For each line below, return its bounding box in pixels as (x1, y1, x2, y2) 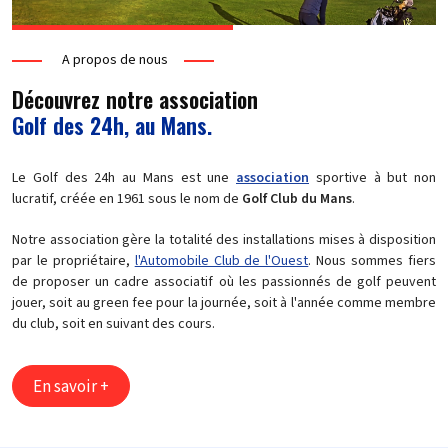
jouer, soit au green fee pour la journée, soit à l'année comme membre (12, 293, 436, 313)
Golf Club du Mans (242, 189, 352, 209)
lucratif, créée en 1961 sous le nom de (12, 189, 242, 209)
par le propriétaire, (12, 251, 135, 271)
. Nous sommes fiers (308, 251, 437, 271)
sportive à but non (309, 168, 436, 188)
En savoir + (33, 375, 109, 399)
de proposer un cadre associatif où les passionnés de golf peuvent (12, 272, 436, 292)
